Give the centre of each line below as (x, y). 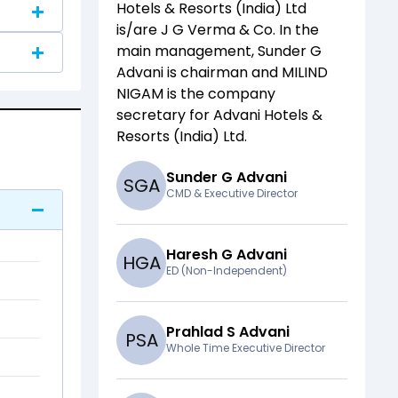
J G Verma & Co (217, 30)
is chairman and (223, 73)
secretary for (165, 115)
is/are (139, 30)
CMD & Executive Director (232, 194)
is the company (221, 94)
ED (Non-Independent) (227, 271)
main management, (187, 52)
